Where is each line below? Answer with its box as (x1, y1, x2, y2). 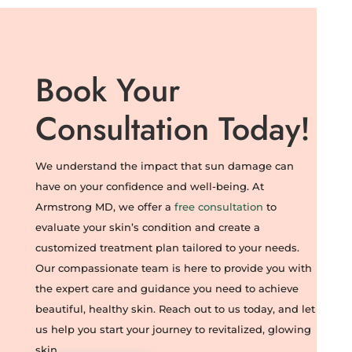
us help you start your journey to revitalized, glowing (35, 323, 311, 335)
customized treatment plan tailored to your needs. (35, 241, 299, 254)
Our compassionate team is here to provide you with (35, 262, 312, 274)
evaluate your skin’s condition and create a (35, 221, 260, 233)
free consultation (174, 200, 263, 213)
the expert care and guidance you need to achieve (35, 282, 299, 295)
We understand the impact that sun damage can (35, 159, 294, 172)
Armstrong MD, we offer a (35, 200, 174, 213)
